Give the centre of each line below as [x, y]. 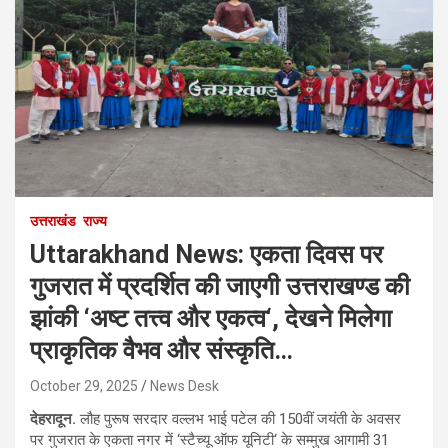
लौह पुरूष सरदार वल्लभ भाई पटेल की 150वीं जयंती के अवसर [240, 419]
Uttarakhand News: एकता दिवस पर [206, 255]
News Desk [184, 386]
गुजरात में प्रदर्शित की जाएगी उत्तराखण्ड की [220, 287]
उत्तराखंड [53, 221]
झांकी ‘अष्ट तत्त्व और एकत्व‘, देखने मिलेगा [211, 319]
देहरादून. [55, 419]
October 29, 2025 [84, 386]
